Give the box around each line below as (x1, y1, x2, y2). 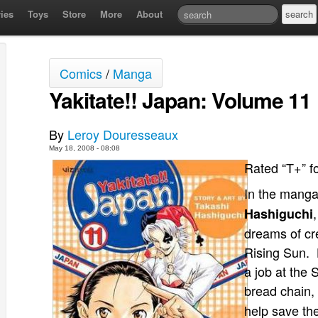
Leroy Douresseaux (67, 125, 178, 143)
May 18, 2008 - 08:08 (49, 144, 120, 152)
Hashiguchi (244, 204, 313, 223)
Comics (60, 64, 102, 82)
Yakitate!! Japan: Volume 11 (49, 84, 311, 115)
